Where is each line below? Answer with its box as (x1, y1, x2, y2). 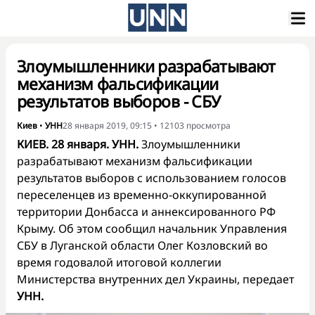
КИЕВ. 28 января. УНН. (17, 136, 139, 152)
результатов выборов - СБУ (17, 90, 221, 112)
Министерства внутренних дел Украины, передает (17, 271, 294, 287)
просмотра (186, 120, 231, 131)
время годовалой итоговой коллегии (17, 255, 221, 270)
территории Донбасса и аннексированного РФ (17, 204, 276, 219)
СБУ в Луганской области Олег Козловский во (17, 238, 268, 253)
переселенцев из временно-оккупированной (17, 187, 266, 202)
